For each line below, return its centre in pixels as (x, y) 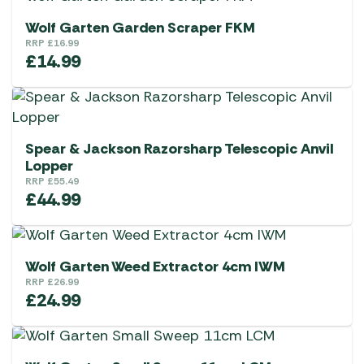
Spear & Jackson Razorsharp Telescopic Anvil (179, 149)
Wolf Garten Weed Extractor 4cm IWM (155, 267)
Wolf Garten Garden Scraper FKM (140, 28)
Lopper (49, 166)
